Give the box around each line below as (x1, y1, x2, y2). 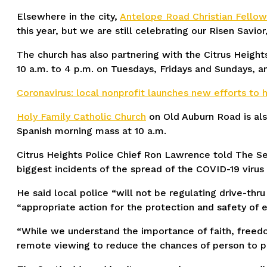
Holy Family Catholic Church (17, 110, 146, 122)
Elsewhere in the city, (17, 10, 120, 22)
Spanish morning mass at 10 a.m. (17, 125, 166, 136)
